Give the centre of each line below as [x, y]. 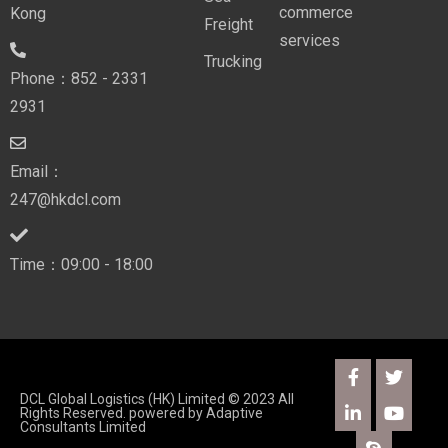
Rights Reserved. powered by [113, 413]
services [309, 40]
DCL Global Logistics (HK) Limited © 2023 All [157, 399]
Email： [37, 171]
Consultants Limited [83, 427]
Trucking [233, 61]
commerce [315, 12]
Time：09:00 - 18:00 [81, 264]
